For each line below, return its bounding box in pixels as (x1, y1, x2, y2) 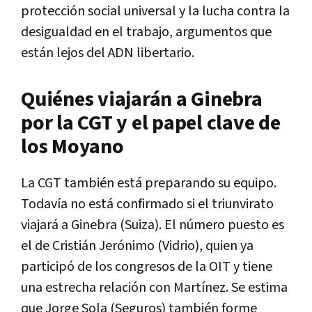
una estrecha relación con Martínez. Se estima (21, 278, 288, 297)
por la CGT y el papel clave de (21, 109, 281, 137)
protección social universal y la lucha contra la (21, 1, 290, 20)
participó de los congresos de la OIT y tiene (21, 257, 272, 276)
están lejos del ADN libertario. (21, 43, 194, 62)
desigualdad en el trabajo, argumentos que (21, 22, 272, 41)
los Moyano (21, 132, 124, 161)
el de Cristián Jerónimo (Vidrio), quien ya (21, 236, 253, 255)
